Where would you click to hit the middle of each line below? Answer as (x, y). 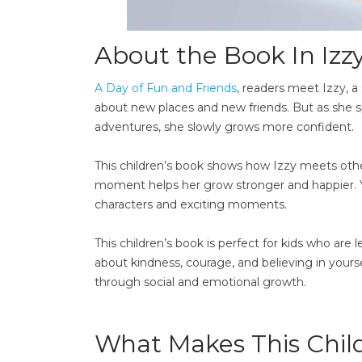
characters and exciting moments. (191, 204)
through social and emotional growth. (200, 282)
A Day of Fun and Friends (166, 88)
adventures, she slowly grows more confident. (224, 127)
